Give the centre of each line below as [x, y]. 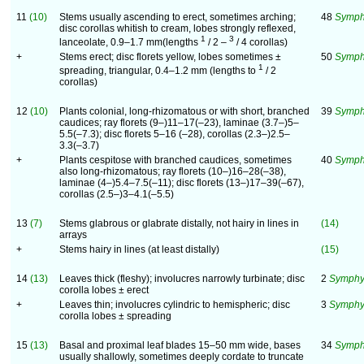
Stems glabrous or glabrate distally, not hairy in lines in [179, 223]
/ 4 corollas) [262, 42]
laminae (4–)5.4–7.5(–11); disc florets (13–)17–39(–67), [182, 183]
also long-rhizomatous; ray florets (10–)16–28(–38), [173, 171]
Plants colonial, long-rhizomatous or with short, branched [184, 111]
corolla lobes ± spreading [115, 316]
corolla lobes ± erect [104, 290]
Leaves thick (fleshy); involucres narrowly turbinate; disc [182, 279]
